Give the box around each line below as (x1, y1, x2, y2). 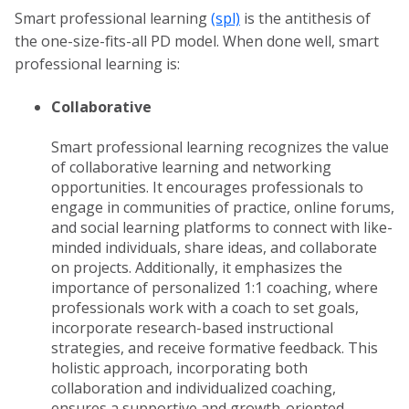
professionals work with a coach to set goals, (51, 297, 359, 318)
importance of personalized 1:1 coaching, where (51, 277, 378, 298)
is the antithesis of (240, 8, 371, 29)
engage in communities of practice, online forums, (51, 196, 394, 217)
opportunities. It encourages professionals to (51, 176, 363, 197)
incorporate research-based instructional (51, 317, 333, 338)
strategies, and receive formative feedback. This (51, 337, 378, 358)
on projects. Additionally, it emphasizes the (51, 257, 342, 278)
